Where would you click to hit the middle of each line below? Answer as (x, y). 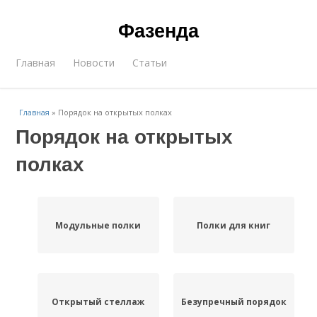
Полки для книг (234, 225)
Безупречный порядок (234, 301)
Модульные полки (98, 225)
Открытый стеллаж (98, 301)
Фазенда (158, 30)
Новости (94, 63)
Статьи (150, 63)
